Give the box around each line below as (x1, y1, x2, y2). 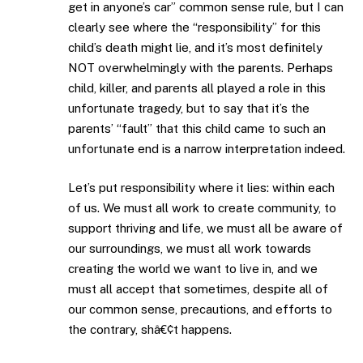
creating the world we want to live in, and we (68, 261, 318, 275)
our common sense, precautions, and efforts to (68, 301, 332, 316)
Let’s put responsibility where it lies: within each (68, 180, 335, 194)
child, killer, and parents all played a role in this (68, 81, 326, 96)
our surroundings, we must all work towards (68, 241, 311, 255)
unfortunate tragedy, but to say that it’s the (68, 101, 310, 116)
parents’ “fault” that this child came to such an (68, 122, 326, 136)
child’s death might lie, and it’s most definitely (68, 41, 322, 55)
